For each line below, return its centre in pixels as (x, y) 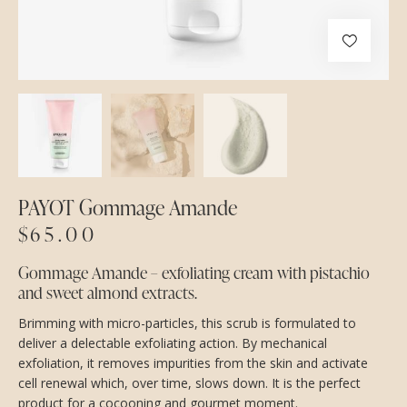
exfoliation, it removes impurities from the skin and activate (193, 362)
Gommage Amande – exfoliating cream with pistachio (194, 272)
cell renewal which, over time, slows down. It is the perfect (189, 382)
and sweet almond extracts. (108, 292)
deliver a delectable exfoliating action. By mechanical (173, 342)
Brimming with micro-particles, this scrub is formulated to (187, 323)
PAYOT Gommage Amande (128, 207)
